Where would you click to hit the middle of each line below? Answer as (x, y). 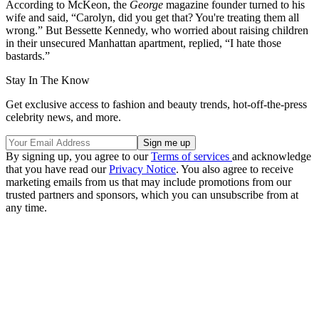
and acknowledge (272, 157)
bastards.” (28, 56)
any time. (26, 208)
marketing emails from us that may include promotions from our (148, 182)
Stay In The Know (48, 80)
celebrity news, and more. (63, 117)
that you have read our (57, 169)
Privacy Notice (142, 169)
